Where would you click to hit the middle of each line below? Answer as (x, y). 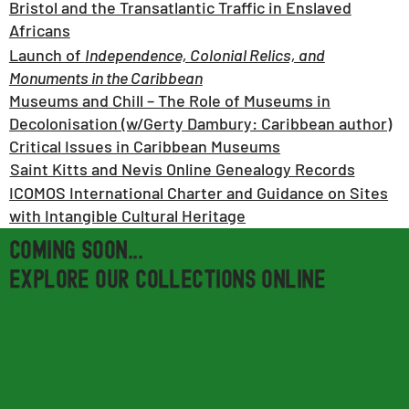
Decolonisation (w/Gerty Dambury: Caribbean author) (201, 124)
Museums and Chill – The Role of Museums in (170, 101)
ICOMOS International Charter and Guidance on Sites (199, 192)
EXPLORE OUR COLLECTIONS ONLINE (167, 281)
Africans (39, 31)
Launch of (47, 55)
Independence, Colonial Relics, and (204, 55)
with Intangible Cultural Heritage (128, 215)
